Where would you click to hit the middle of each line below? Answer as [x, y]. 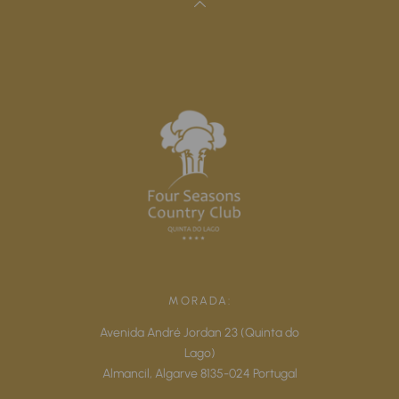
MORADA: [199, 301]
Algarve [176, 374]
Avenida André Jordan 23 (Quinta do [199, 333]
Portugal [273, 374]
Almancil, [128, 374]
